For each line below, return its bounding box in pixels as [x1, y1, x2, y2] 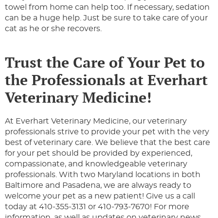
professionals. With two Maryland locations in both [5, 171, 200, 179]
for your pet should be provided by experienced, [5, 149, 192, 158]
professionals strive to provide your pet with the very [5, 128, 209, 136]
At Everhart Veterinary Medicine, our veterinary [5, 117, 187, 126]
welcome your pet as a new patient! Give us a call [5, 192, 195, 200]
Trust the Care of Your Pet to [5, 53, 205, 73]
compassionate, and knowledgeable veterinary [5, 160, 187, 168]
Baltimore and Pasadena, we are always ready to [5, 182, 191, 190]
